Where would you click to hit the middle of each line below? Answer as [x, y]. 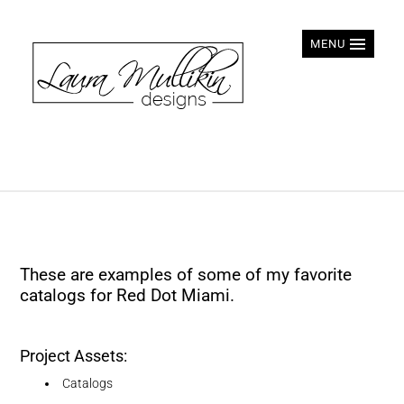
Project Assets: [74, 356]
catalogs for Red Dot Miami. [128, 295]
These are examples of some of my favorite [186, 275]
